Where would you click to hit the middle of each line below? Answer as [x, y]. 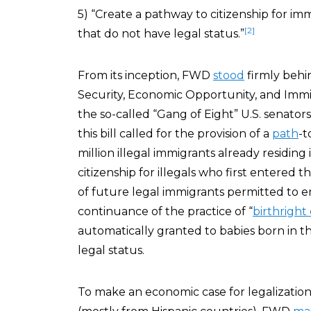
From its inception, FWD [145, 75]
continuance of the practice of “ [165, 211]
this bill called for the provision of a [175, 134]
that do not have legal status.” [161, 34]
